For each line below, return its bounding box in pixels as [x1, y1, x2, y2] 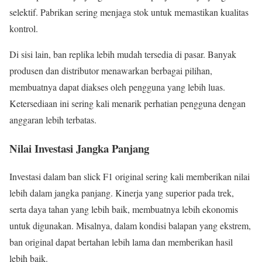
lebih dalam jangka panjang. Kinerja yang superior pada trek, [9, 187, 234, 199]
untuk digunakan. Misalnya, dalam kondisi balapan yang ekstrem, [9, 219, 251, 232]
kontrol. [9, 22, 38, 35]
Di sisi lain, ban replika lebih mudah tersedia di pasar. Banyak [9, 47, 236, 60]
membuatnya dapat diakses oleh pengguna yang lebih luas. [9, 80, 225, 93]
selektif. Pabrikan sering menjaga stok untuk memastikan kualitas [9, 5, 249, 18]
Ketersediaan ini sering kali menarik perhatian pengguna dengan [9, 96, 246, 109]
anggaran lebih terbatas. [9, 113, 96, 126]
